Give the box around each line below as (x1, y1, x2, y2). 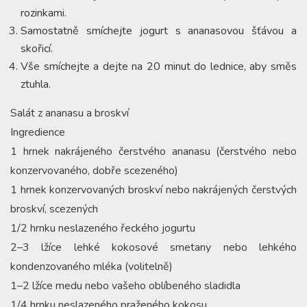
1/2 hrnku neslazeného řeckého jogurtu (10, 220, 195, 236)
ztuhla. (21, 76, 51, 92)
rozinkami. (21, 5, 66, 21)
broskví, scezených (10, 201, 98, 217)
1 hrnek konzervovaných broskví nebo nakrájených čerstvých (10, 182, 297, 197)
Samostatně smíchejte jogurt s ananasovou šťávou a (21, 23, 297, 38)
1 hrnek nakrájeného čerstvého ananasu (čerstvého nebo (10, 143, 297, 159)
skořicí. (21, 40, 53, 56)
